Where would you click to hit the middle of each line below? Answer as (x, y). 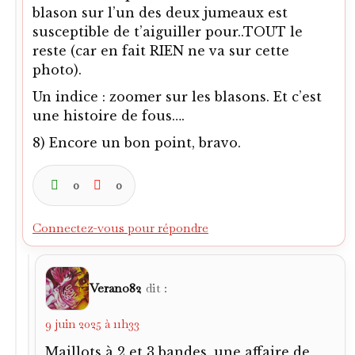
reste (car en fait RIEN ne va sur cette (161, 51)
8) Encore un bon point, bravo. (137, 143)
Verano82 (115, 288)
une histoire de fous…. (109, 116)
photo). (57, 70)
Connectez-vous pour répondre (120, 228)
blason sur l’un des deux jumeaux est (160, 13)
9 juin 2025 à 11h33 (92, 324)
